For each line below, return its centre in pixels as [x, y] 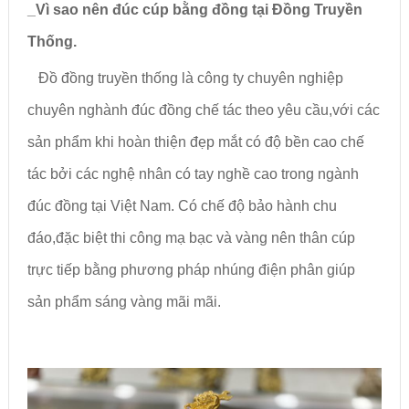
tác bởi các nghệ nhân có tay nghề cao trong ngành [193, 173]
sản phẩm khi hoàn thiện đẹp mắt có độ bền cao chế [195, 142]
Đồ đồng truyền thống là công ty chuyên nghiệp [185, 78]
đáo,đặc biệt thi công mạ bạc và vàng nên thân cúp [191, 237]
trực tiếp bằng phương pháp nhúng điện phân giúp [191, 269]
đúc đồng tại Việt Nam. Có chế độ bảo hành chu [182, 205]
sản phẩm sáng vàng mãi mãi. [124, 301]
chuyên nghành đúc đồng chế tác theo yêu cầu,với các [203, 110]
